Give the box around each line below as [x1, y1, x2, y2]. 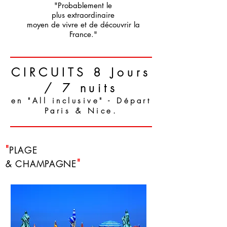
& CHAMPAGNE [6, 158, 77, 170]
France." [69, 29, 97, 39]
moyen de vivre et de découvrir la [26, 20, 140, 29]
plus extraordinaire [52, 10, 115, 20]
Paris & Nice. [44, 106, 118, 116]
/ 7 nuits [44, 80, 119, 96]
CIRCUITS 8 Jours [11, 64, 151, 80]
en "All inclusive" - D [11, 96, 124, 106]
